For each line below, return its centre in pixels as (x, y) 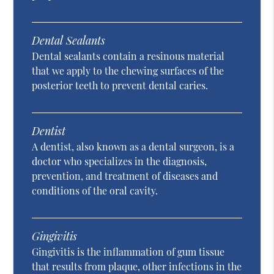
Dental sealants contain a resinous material (128, 56)
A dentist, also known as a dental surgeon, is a (133, 147)
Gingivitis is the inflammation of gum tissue (128, 252)
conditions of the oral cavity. (95, 191)
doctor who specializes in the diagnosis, (120, 161)
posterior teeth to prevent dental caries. (120, 86)
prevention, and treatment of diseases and (125, 176)
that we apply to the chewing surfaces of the (128, 71)
